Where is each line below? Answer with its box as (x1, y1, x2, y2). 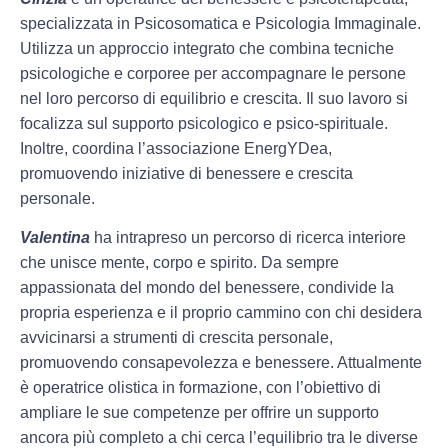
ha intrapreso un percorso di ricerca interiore (94, 229, 406, 247)
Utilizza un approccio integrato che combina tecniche (20, 39, 394, 57)
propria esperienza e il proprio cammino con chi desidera (20, 304, 422, 322)
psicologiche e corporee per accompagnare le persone (20, 64, 406, 82)
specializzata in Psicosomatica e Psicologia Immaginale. (20, 14, 421, 32)
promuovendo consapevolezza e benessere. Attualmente (20, 354, 422, 372)
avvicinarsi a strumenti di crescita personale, (20, 329, 333, 347)
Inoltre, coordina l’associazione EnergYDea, (20, 139, 332, 157)
